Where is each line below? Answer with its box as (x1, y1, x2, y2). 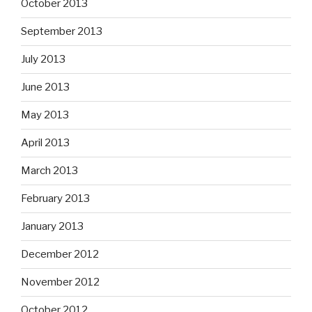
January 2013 (21, 220, 84, 233)
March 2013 (21, 164, 78, 178)
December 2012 (21, 248, 99, 261)
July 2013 (21, 53, 65, 66)
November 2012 (21, 276, 100, 289)
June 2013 (21, 81, 70, 94)
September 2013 (21, 25, 102, 38)
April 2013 (21, 136, 70, 150)
